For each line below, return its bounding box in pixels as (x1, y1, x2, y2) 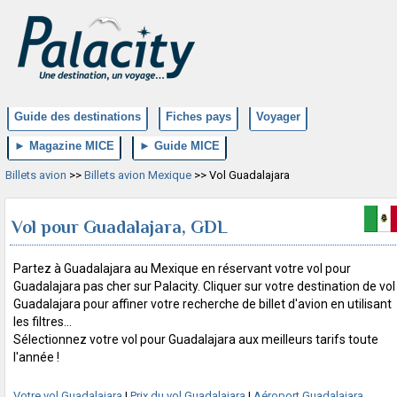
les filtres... (13, 314, 72, 329)
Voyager (256, 110, 300, 123)
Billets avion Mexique (84, 168, 191, 182)
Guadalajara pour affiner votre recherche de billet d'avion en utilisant (13, 296, 392, 311)
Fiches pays (166, 110, 231, 123)
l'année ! (13, 349, 59, 364)
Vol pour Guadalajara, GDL (12, 217, 228, 237)
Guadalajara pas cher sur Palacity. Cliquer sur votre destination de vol (13, 278, 395, 293)
